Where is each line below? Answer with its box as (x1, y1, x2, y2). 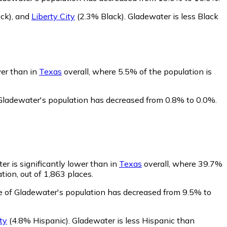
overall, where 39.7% (142, 159, 222, 169)
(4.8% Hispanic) (7, 215, 68, 226)
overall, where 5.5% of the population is (62, 66, 212, 77)
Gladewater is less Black (128, 11, 218, 21)
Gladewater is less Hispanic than (72, 215, 195, 226)
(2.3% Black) (75, 11, 124, 21)
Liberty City (31, 11, 75, 21)
